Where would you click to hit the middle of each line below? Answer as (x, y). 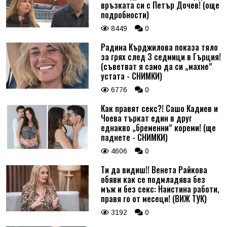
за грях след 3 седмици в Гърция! (161, 56)
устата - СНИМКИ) (131, 76)
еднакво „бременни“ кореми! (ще (158, 127)
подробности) (125, 14)
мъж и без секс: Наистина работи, (160, 189)
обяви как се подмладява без (153, 179)
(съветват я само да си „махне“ (156, 66)
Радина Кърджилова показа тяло (159, 47)
